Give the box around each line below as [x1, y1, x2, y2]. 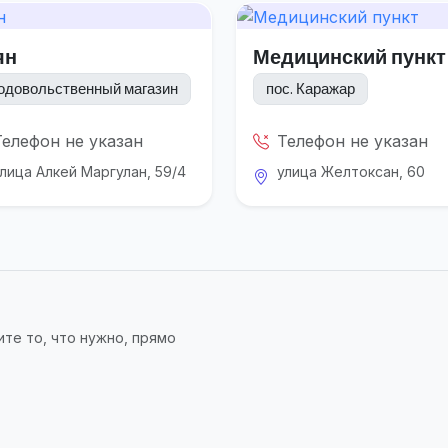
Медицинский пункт [253, 43, 446, 69]
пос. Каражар [266, 79, 355, 99]
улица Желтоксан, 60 [277, 162, 425, 180]
